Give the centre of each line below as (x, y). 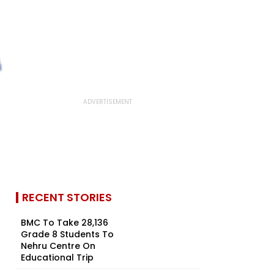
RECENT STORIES (67, 197)
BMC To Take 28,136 (65, 223)
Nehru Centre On (58, 246)
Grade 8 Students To (67, 234)
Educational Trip (57, 257)
